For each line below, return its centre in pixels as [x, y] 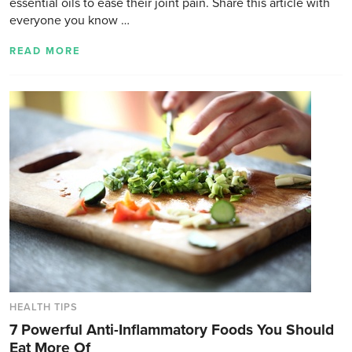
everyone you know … [70, 20]
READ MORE [45, 51]
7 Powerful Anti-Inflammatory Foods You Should [172, 329]
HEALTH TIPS [44, 307]
